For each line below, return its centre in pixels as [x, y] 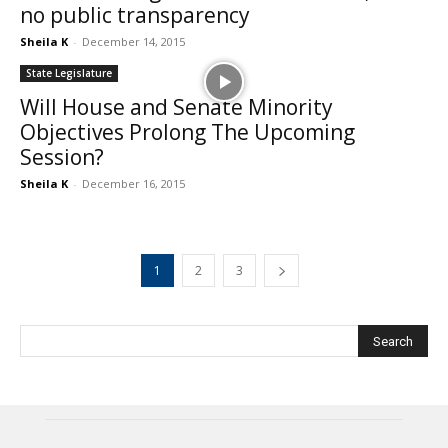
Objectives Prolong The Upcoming [187, 132]
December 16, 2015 [133, 184]
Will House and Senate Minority [176, 107]
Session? [62, 157]
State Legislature [69, 73]
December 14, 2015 [133, 42]
